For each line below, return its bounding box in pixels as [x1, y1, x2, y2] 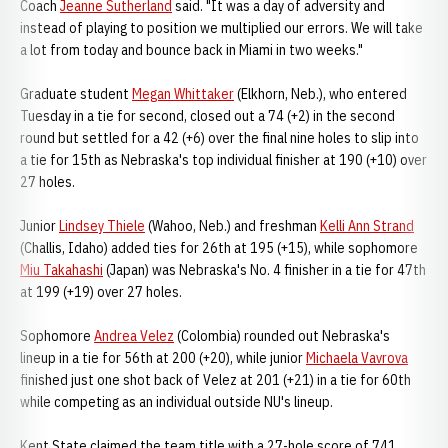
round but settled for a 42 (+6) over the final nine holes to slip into [20, 129, 419, 147]
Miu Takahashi [20, 261, 103, 279]
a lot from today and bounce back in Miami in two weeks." [20, 41, 363, 59]
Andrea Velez [94, 327, 174, 345]
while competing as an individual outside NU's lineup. [20, 393, 333, 411]
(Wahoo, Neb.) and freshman [145, 217, 320, 235]
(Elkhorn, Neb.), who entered [234, 85, 407, 103]
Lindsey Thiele [59, 217, 145, 235]
